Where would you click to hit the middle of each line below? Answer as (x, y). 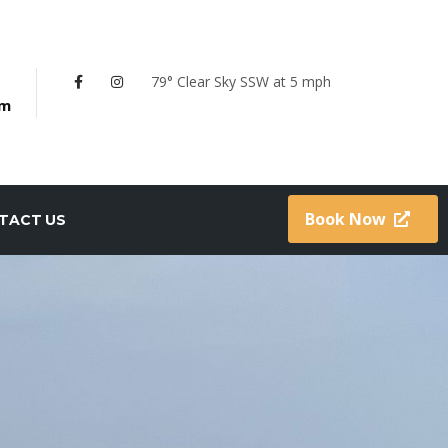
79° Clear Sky (193, 81)
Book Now (345, 219)
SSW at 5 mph (285, 81)
